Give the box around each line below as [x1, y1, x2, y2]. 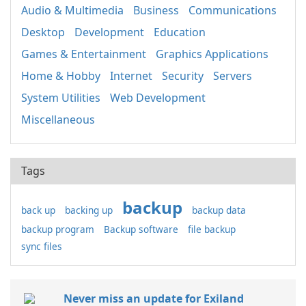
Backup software [104, 223, 178, 236]
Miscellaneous [21, 112, 95, 128]
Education [154, 25, 206, 40]
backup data [192, 204, 246, 217]
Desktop [21, 25, 65, 40]
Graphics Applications [156, 46, 268, 62]
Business [133, 3, 179, 18]
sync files [21, 240, 62, 253]
